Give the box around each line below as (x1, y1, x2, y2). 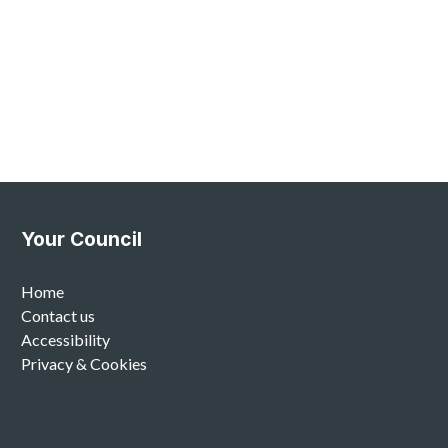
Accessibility (20, 330, 110, 350)
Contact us (20, 306, 95, 326)
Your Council (20, 227, 142, 252)
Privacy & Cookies (20, 354, 147, 374)
